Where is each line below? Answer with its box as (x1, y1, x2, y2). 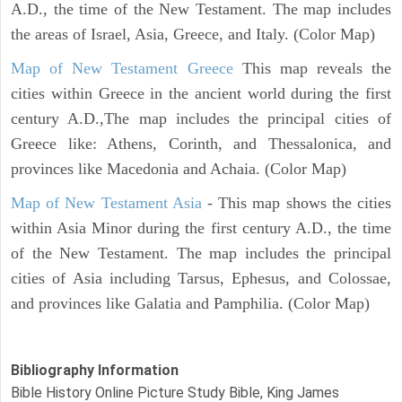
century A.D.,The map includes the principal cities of (11, 109, 391, 127)
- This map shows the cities (201, 193, 392, 212)
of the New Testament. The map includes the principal (11, 243, 391, 262)
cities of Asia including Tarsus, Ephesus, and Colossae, (11, 268, 391, 287)
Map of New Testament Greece (11, 58, 233, 77)
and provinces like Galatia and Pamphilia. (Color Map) (11, 293, 370, 312)
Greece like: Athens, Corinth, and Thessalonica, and (11, 134, 391, 153)
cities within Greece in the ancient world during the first (11, 83, 391, 102)
